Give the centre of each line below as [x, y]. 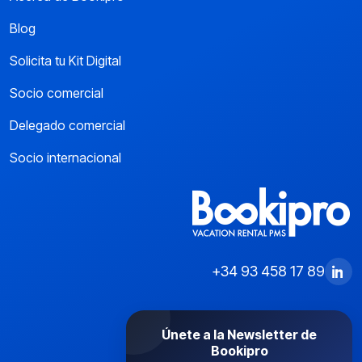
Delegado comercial [67, 125]
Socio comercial [57, 93]
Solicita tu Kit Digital [65, 60]
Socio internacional [65, 157]
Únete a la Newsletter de [239, 334]
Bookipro [239, 350]
